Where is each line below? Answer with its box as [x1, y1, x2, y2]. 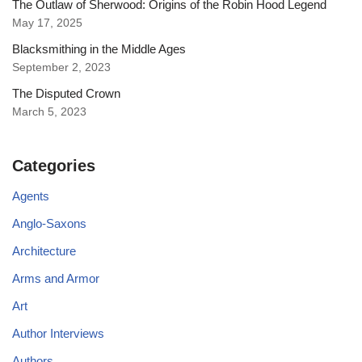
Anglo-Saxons [12, 217, 86, 230]
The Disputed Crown [12, 86, 120, 100]
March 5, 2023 [12, 106, 86, 118]
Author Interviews [12, 326, 104, 340]
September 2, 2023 [12, 61, 111, 74]
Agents [12, 189, 49, 203]
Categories [12, 157, 95, 175]
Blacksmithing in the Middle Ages [12, 42, 186, 56]
